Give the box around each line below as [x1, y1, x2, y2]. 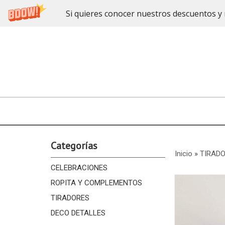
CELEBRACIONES [50, 163, 107, 172]
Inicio [174, 149, 192, 158]
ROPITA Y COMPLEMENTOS [50, 178, 142, 187]
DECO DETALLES [50, 208, 105, 217]
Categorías [50, 139, 97, 152]
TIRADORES [50, 193, 89, 202]
